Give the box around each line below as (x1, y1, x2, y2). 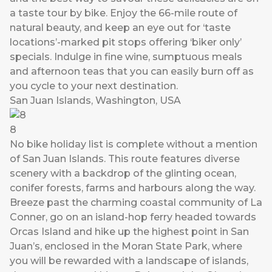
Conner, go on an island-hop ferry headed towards (10, 211, 256, 223)
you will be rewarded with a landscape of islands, (10, 255, 248, 267)
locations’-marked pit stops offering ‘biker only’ (10, 36, 242, 49)
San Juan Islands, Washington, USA (10, 95, 181, 107)
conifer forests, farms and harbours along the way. (10, 182, 256, 194)
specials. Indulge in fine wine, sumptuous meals (10, 51, 242, 63)
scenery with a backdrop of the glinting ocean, (10, 168, 236, 180)
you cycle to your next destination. (10, 80, 178, 92)
